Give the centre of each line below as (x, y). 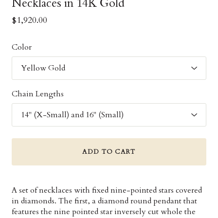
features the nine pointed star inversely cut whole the (104, 212)
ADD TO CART (109, 152)
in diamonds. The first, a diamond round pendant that (104, 201)
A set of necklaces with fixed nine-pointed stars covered (107, 190)
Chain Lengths (38, 94)
